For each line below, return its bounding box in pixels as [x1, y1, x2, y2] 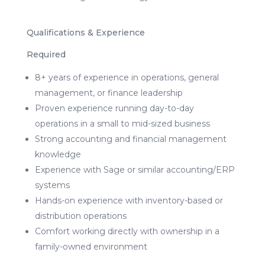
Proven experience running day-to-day [34, 102, 194, 114]
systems [34, 179, 70, 190]
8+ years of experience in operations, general [34, 72, 219, 83]
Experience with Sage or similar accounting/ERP [34, 164, 235, 175]
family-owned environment [34, 241, 147, 252]
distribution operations [34, 210, 127, 221]
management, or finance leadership [34, 87, 183, 98]
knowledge [34, 148, 81, 160]
